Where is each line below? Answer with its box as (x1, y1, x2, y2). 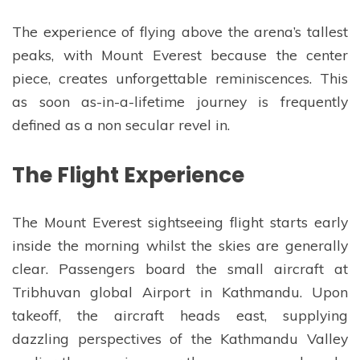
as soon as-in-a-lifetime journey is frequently (12, 92, 348, 110)
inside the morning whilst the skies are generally (12, 235, 348, 254)
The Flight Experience (12, 159, 244, 190)
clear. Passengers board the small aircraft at (12, 259, 348, 277)
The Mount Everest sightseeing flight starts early (12, 212, 348, 231)
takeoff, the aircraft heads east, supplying (12, 305, 348, 324)
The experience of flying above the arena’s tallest (12, 22, 348, 40)
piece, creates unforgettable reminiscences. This (12, 68, 348, 87)
